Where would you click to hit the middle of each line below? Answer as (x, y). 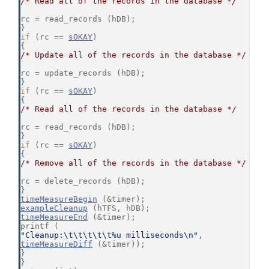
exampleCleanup (54, 208)
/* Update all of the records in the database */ (133, 55)
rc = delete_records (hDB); (83, 181)
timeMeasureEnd (54, 217)
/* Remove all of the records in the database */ (133, 163)
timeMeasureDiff (56, 244)
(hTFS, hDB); (119, 208)
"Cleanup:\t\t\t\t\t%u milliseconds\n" (109, 235)
